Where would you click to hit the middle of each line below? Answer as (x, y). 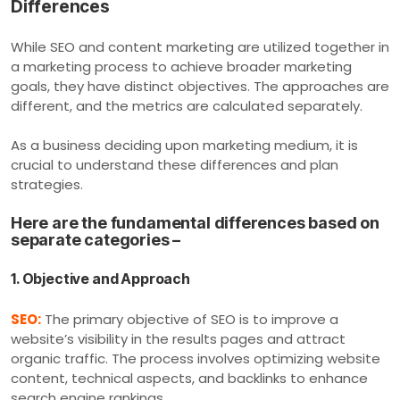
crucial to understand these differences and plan (175, 164)
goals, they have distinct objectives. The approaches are (200, 86)
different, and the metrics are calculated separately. (187, 105)
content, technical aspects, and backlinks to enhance (189, 378)
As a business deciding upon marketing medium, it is (184, 145)
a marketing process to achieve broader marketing (181, 66)
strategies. (47, 184)
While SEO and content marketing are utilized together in (200, 46)
